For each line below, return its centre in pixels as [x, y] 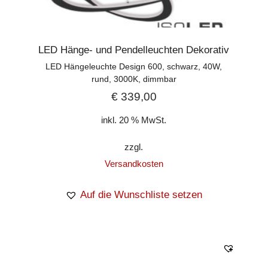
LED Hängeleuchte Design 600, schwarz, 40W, [134, 67]
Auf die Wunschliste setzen [141, 194]
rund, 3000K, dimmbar [134, 79]
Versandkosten [134, 163]
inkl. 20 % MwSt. [134, 120]
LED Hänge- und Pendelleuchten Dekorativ [134, 50]
